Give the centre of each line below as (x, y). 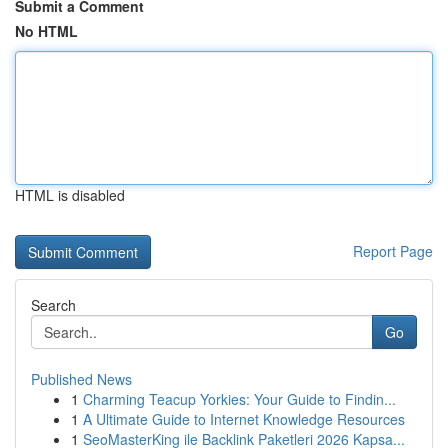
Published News (81, 379)
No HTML (46, 31)
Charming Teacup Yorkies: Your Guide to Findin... (239, 399)
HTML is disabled (70, 195)
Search (53, 305)
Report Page (393, 251)
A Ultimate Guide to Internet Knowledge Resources (244, 419)
